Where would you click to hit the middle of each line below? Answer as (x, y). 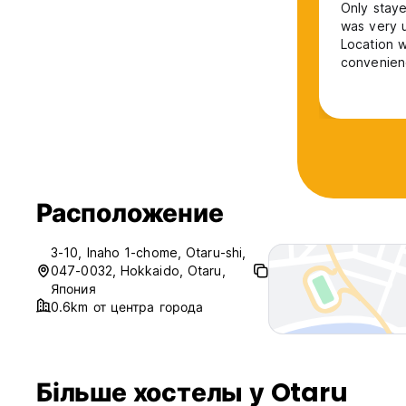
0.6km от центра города (127, 307)
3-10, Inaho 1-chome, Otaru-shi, (149, 253)
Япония (73, 289)
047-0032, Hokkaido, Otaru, (138, 271)
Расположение (130, 214)
